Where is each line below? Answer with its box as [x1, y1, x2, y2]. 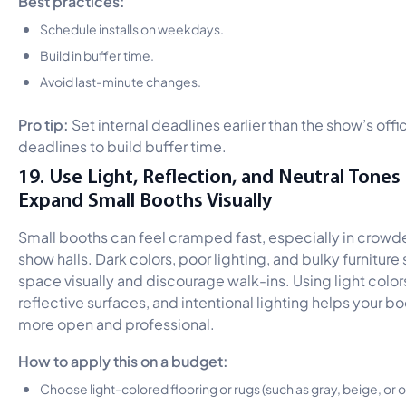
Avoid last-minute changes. [40, 71, 201, 90]
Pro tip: [18, 111, 72, 134]
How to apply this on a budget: [18, 348, 228, 371]
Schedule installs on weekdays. [40, 18, 224, 37]
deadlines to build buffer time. [18, 134, 227, 156]
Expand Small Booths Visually [18, 186, 272, 212]
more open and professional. [18, 312, 215, 333]
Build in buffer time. [40, 44, 154, 63]
